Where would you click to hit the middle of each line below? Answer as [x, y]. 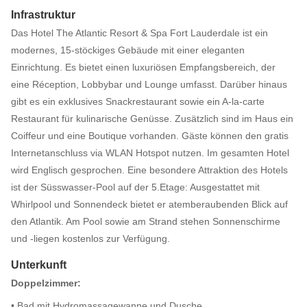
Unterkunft [39, 265]
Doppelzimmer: [46, 283]
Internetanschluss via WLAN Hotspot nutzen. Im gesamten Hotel [150, 153]
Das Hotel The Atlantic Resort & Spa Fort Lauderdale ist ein [139, 33]
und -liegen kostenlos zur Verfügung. [90, 238]
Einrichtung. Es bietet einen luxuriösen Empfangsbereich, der [143, 67]
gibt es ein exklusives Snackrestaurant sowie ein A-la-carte [138, 101]
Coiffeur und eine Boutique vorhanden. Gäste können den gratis [150, 136]
